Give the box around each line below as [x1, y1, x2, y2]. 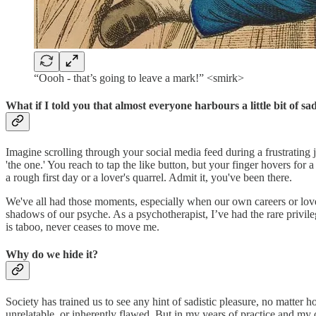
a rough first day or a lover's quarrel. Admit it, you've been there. [6, 171, 292, 184]
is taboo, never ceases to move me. [6, 221, 159, 233]
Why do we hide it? [6, 248, 98, 261]
